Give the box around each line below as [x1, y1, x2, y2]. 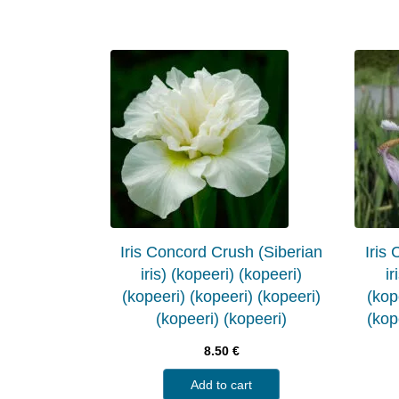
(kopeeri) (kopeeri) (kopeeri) [122, 287, 322, 305]
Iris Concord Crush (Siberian [120, 242, 323, 261]
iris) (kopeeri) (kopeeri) [141, 265, 303, 283]
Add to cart [191, 377, 253, 392]
